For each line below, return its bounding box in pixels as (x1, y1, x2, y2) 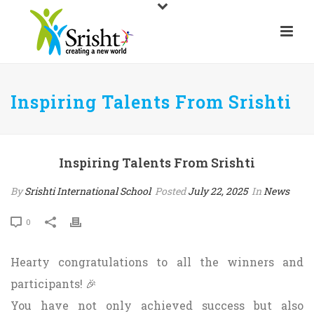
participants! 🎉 (11, 276, 97, 291)
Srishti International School (25, 184, 151, 198)
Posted (153, 184, 188, 198)
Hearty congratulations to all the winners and (11, 254, 303, 269)
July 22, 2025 (188, 184, 247, 198)
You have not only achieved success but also (11, 298, 303, 313)
